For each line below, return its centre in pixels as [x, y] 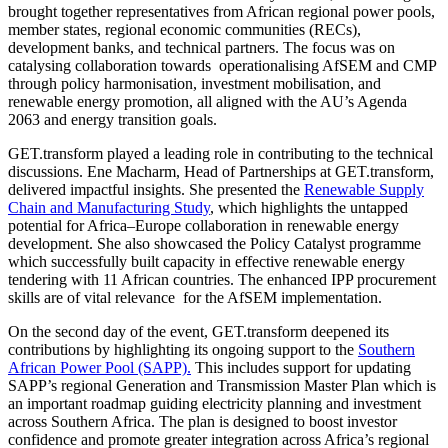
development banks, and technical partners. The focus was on [201, 48]
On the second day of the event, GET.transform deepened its [198, 332]
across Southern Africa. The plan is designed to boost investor [202, 422]
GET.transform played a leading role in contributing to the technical [220, 154]
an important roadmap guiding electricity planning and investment [214, 404]
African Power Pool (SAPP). [99, 368]
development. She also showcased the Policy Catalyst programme [214, 244]
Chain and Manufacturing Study [109, 208]
